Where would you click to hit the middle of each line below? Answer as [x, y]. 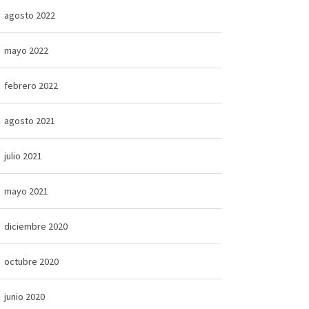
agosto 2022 [29, 15]
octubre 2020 [31, 261]
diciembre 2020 [36, 226]
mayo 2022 [26, 50]
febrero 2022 [31, 85]
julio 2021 [23, 156]
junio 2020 [24, 296]
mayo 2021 [26, 191]
